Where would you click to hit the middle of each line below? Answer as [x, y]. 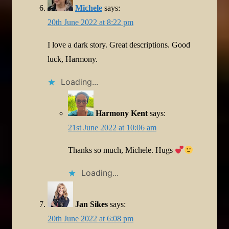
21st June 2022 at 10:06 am [112, 127]
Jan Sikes [91, 204]
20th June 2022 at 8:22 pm [90, 22]
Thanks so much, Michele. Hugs [121, 150]
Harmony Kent [122, 113]
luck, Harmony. [73, 59]
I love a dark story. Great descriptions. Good [119, 44]
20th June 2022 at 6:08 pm [90, 218]
